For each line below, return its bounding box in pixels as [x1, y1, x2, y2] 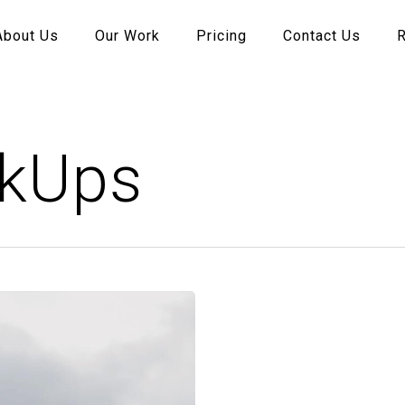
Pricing [196, 27, 247, 44]
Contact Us [283, 27, 361, 44]
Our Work [95, 27, 160, 44]
